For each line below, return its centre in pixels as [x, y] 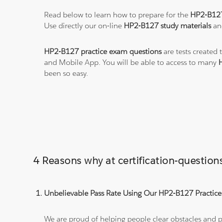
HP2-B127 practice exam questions [103, 52]
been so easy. [66, 73]
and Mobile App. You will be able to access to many [132, 62]
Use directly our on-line [84, 26]
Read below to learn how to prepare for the [117, 15]
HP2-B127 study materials [168, 26]
